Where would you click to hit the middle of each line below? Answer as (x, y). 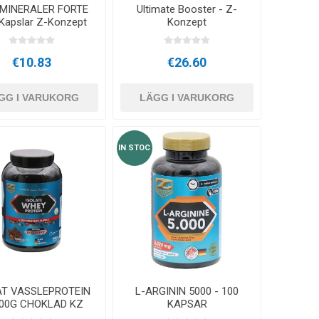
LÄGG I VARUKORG (187, 98)
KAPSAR (187, 304)
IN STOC (135, 148)
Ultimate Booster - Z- (187, 10)
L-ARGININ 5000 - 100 (187, 292)
